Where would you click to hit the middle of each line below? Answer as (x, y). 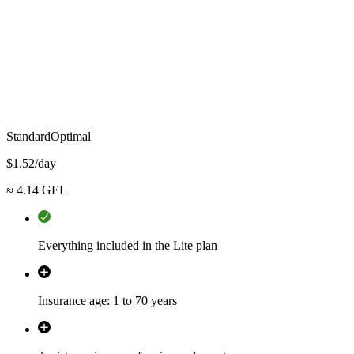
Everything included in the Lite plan (128, 245)
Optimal (71, 136)
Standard (28, 136)
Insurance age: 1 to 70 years (107, 300)
